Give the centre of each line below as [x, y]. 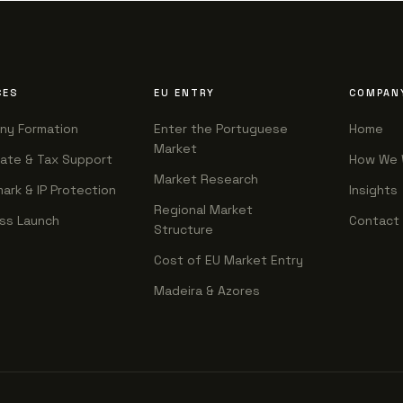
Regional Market [203, 210]
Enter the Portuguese [220, 129]
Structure [183, 229]
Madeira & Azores [206, 291]
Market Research [206, 179]
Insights [373, 190]
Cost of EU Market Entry [228, 260]
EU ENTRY [184, 93]
